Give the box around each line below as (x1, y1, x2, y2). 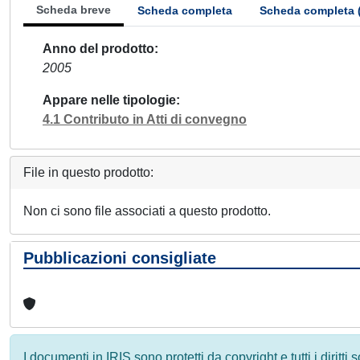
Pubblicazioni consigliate (23, 249, 216, 267)
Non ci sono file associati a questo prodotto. (23, 204, 271, 218)
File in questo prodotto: (23, 166, 153, 179)
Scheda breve (36, 3, 111, 16)
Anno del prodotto (43, 42, 154, 55)
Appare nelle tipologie (43, 93, 176, 107)
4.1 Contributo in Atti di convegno (43, 112, 247, 126)
